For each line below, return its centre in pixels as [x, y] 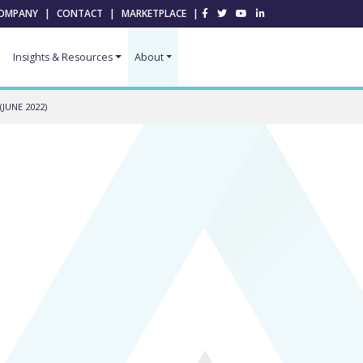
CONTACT [80, 13]
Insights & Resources [63, 58]
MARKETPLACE [154, 13]
